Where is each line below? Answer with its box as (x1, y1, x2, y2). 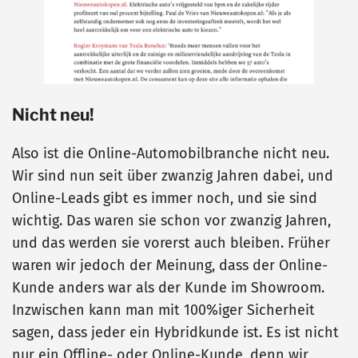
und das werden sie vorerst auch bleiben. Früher (12, 234, 330, 253)
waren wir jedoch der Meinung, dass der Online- (12, 257, 328, 275)
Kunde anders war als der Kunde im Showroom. (12, 279, 324, 297)
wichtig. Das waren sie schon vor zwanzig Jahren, (12, 212, 331, 230)
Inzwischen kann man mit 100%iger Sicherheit (12, 301, 315, 320)
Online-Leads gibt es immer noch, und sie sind (12, 189, 317, 208)
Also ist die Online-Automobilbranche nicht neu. (12, 145, 329, 163)
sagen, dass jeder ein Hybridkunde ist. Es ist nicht (12, 324, 339, 342)
